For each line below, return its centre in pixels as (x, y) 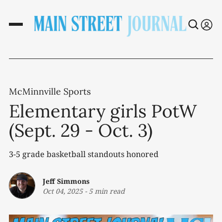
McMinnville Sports (50, 92)
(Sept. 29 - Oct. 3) (81, 131)
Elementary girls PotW (103, 111)
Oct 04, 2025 (63, 191)
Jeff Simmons (66, 181)
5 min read (107, 191)
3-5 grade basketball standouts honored (84, 154)
